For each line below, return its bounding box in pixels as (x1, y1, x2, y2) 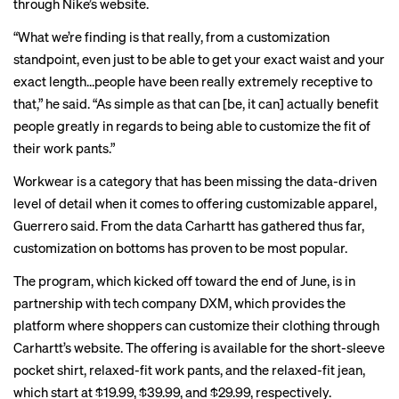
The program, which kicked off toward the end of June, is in (13, 272, 355, 289)
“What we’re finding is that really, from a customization (13, 28, 330, 45)
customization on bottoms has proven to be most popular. (13, 239, 347, 256)
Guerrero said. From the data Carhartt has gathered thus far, (13, 216, 364, 234)
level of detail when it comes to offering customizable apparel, (13, 194, 377, 212)
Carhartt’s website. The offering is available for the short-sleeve (13, 338, 385, 356)
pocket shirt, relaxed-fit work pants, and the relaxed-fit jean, (13, 361, 365, 379)
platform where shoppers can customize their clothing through (13, 316, 379, 334)
